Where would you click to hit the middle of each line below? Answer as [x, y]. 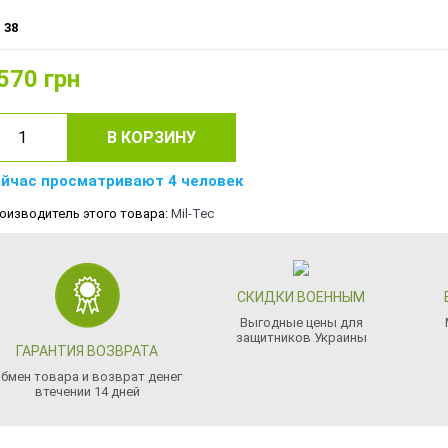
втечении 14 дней [87, 391]
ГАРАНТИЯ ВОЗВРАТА [87, 351]
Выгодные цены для [301, 322]
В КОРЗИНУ [151, 137]
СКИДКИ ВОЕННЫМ [301, 297]
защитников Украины [301, 337]
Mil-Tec [192, 213]
